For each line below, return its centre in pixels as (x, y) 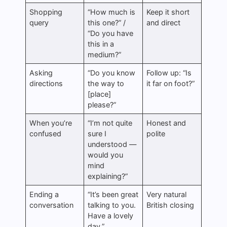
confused (46, 133)
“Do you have (111, 33)
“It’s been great (113, 194)
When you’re (51, 123)
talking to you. (112, 205)
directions (46, 83)
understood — (112, 144)
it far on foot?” (171, 83)
